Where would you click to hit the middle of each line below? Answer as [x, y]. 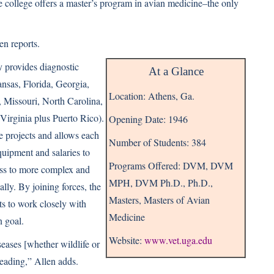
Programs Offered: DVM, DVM [171, 165]
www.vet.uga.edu [178, 240]
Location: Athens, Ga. [152, 96]
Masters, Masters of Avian [159, 200]
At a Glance [176, 71]
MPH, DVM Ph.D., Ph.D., [161, 183]
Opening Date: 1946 [148, 119]
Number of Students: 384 [157, 142]
